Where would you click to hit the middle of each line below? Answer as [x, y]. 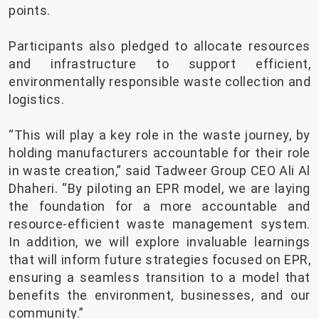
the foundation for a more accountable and [159, 206]
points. [30, 11]
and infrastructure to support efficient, [159, 64]
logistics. [36, 100]
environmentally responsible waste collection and [159, 82]
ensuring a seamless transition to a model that [159, 278]
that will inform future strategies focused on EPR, [159, 260]
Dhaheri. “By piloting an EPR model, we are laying [159, 189]
